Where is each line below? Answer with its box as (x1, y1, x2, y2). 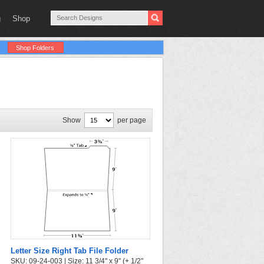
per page (117, 116, 146, 124)
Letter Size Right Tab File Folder (11, 246, 128, 255)
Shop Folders (16, 44, 54, 51)
